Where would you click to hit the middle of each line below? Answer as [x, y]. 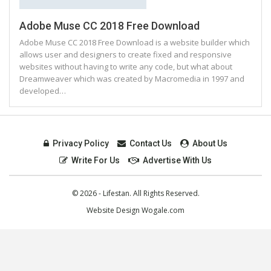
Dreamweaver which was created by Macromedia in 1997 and [132, 79]
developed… [43, 91]
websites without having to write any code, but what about [126, 67]
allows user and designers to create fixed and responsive [126, 55]
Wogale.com [163, 211]
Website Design [114, 211]
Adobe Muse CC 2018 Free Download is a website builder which [135, 43]
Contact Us [151, 144]
